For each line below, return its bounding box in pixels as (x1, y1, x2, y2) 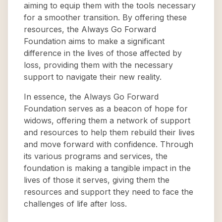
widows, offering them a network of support (24, 115, 190, 125)
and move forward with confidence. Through (24, 139, 193, 149)
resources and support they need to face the (24, 187, 193, 197)
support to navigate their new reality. (24, 72, 162, 82)
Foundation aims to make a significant (24, 36, 165, 46)
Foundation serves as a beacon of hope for (24, 104, 188, 113)
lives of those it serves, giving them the (24, 175, 169, 185)
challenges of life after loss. (24, 199, 127, 209)
